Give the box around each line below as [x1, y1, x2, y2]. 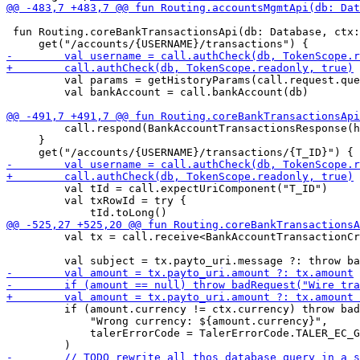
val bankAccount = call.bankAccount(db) [6, 86, 309, 98]
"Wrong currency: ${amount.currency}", [6, 315, 328, 327]
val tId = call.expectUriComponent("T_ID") [6, 182, 328, 194]
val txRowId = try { [6, 194, 186, 207]
